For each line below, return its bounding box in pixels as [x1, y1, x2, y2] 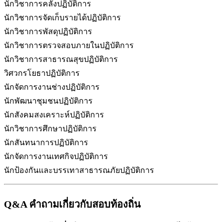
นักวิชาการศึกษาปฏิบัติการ [4, 124, 97, 133]
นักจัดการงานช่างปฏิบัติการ [4, 82, 100, 91]
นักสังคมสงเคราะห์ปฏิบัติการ [4, 110, 104, 119]
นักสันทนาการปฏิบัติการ [4, 138, 88, 147]
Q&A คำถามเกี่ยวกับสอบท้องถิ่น [4, 198, 141, 210]
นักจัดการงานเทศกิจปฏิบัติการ [4, 152, 108, 161]
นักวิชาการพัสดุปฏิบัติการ [4, 27, 92, 36]
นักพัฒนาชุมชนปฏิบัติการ [4, 96, 93, 105]
